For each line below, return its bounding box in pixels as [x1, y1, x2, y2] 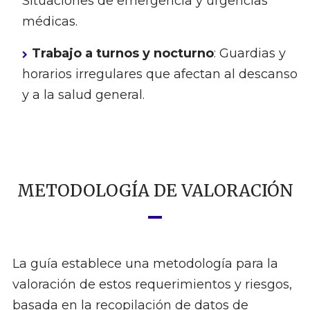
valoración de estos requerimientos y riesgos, [12, 277, 292, 293]
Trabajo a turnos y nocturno [31, 46, 214, 62]
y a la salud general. [21, 87, 145, 103]
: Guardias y [213, 46, 286, 62]
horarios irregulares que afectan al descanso [21, 66, 298, 82]
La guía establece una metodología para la [12, 256, 278, 272]
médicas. [21, 14, 77, 30]
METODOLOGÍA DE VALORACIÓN [17, 180, 293, 202]
